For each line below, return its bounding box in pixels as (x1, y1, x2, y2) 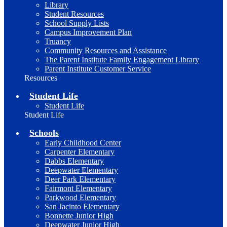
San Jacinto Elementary (45, 202, 120, 211)
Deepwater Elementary (45, 166, 118, 174)
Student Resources (45, 10, 104, 18)
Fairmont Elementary (45, 184, 112, 193)
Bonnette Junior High (45, 211, 113, 220)
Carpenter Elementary (45, 147, 115, 156)
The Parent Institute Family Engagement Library (45, 55, 199, 64)
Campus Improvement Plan (45, 28, 132, 36)
